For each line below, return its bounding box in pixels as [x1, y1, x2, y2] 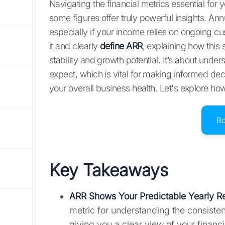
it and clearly [49, 41, 100, 52]
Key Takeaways [49, 160, 168, 181]
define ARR [99, 41, 143, 52]
